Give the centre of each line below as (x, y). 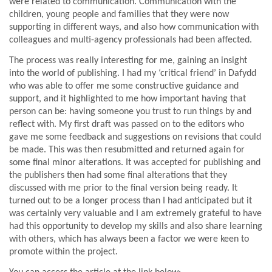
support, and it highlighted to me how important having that (127, 99)
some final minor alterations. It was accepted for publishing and (135, 163)
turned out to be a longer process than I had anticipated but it (131, 201)
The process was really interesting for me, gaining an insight (128, 61)
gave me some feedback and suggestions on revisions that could (135, 137)
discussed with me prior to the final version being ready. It (123, 188)
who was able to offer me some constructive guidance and (124, 86)
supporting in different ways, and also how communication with (134, 27)
